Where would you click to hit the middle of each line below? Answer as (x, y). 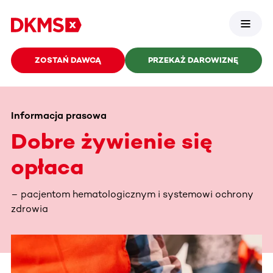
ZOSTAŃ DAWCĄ (68, 60)
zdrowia (30, 208)
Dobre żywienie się (112, 141)
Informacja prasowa (59, 115)
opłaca (47, 166)
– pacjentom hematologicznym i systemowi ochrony (132, 194)
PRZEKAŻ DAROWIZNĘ (193, 60)
